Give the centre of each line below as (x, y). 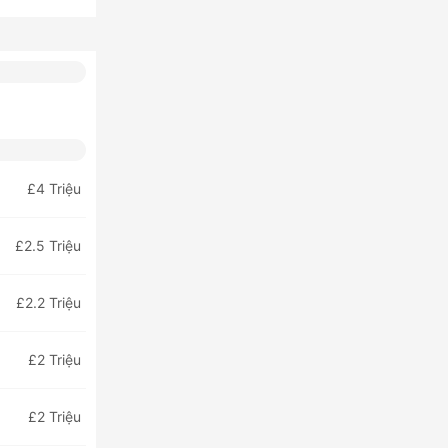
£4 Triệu (54, 188)
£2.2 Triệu (48, 302)
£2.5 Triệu (48, 245)
